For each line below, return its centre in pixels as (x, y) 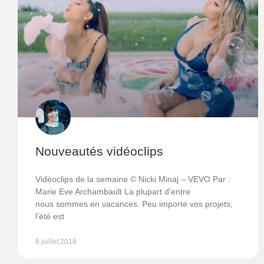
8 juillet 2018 (56, 242)
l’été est (50, 217)
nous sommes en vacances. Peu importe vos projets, (134, 204)
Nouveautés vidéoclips (99, 151)
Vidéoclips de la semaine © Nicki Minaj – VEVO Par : (133, 179)
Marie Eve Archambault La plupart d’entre (113, 192)
